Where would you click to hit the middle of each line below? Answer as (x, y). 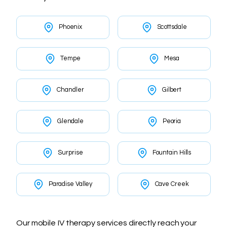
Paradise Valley (70, 184)
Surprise (70, 153)
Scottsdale (172, 27)
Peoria (172, 121)
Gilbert (172, 90)
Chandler (70, 90)
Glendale (70, 121)
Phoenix (70, 27)
